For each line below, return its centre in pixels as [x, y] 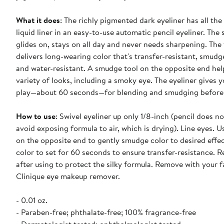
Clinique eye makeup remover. [68, 176]
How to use [36, 116]
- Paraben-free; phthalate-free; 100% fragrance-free [106, 212]
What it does [38, 20]
